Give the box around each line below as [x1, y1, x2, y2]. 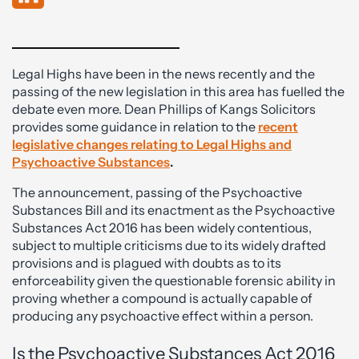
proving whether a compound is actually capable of [12, 290, 313, 306]
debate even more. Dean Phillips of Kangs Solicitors [12, 101, 316, 117]
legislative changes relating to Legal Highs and [12, 136, 292, 152]
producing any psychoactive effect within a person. [12, 308, 313, 324]
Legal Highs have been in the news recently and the [12, 66, 315, 82]
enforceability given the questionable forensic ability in [12, 272, 336, 288]
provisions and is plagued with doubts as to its [12, 255, 281, 271]
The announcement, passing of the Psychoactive [12, 184, 302, 200]
